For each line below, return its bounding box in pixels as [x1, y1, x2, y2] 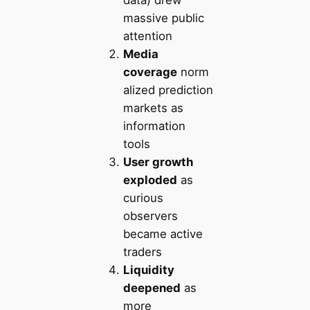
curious [122, 190, 163, 205]
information [122, 118, 185, 133]
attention [122, 28, 172, 43]
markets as [122, 100, 183, 115]
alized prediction [122, 82, 213, 97]
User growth [122, 154, 193, 169]
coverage [122, 64, 177, 79]
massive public [122, 10, 204, 25]
